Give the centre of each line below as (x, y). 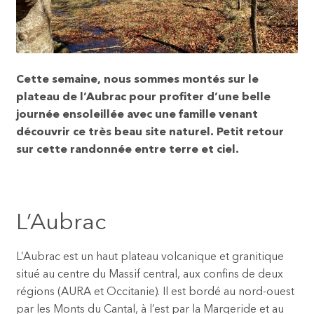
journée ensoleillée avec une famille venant (137, 115)
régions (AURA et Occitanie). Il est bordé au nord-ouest (155, 293)
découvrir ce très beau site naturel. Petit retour (150, 132)
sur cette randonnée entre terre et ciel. (127, 150)
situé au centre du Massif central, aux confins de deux (149, 275)
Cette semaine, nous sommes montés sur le (137, 80)
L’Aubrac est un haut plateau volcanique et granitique (150, 258)
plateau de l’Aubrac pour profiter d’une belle (143, 97)
